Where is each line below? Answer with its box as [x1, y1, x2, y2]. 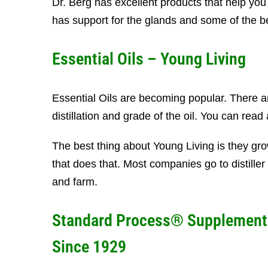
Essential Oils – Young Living [52, 49, 246, 69]
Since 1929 [52, 237, 126, 257]
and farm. [52, 176, 98, 188]
